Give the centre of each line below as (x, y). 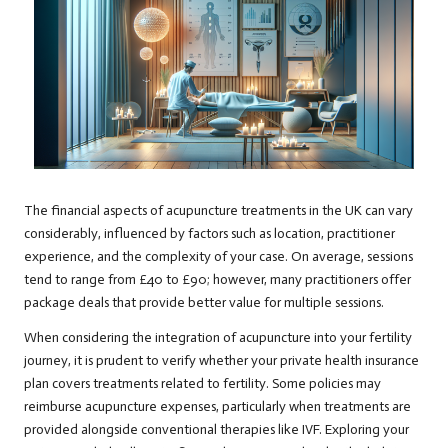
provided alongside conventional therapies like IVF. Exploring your (216, 430)
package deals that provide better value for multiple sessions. (204, 303)
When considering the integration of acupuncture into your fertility (218, 338)
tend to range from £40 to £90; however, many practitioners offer (217, 280)
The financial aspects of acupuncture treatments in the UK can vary (218, 211)
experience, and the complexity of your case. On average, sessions (218, 257)
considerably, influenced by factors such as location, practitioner (209, 234)
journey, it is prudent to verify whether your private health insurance (221, 361)
